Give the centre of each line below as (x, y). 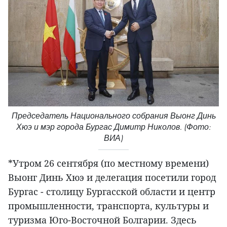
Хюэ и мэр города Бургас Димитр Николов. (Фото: (113, 127)
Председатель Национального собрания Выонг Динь (113, 116)
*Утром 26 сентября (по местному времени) (108, 163)
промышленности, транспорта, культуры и (108, 206)
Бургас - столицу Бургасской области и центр (112, 192)
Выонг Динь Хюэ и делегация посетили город (112, 178)
